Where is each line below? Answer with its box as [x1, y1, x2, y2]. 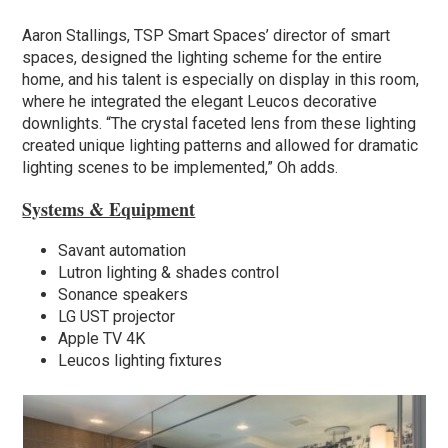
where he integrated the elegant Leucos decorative [22, 91, 378, 111]
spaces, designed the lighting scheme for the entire [22, 47, 383, 67]
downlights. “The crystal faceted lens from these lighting [22, 113, 417, 133]
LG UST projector [58, 306, 176, 326]
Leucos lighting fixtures [58, 350, 223, 370]
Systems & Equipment [22, 195, 196, 222]
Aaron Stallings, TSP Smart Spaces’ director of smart [22, 25, 391, 45]
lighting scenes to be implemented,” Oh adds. [22, 157, 339, 177]
